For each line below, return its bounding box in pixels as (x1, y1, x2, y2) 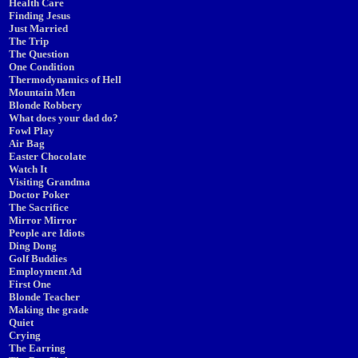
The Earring (9, 342, 66, 354)
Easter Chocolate (9, 150, 86, 162)
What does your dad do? (9, 112, 118, 124)
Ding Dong (9, 240, 57, 252)
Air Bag (9, 137, 45, 149)
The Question (9, 48, 69, 60)
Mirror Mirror (9, 214, 77, 226)
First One (9, 278, 51, 290)
